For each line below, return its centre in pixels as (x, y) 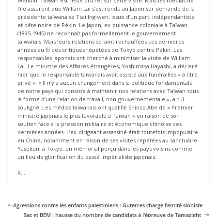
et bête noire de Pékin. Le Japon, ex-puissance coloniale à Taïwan (102, 25)
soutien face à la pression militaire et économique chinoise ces (100, 124)
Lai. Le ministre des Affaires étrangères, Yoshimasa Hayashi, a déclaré (108, 66)
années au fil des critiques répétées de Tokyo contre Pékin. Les (100, 49)
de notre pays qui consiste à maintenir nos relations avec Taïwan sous (108, 91)
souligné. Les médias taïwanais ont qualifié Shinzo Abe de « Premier (105, 107)
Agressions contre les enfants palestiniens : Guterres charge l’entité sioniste (108, 205)
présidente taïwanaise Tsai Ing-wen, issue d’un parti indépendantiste (106, 16)
